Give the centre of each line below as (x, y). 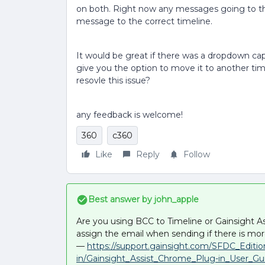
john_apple (175, 199)
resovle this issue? (113, 80)
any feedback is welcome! (132, 115)
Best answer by (120, 199)
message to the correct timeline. (146, 21)
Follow (197, 154)
